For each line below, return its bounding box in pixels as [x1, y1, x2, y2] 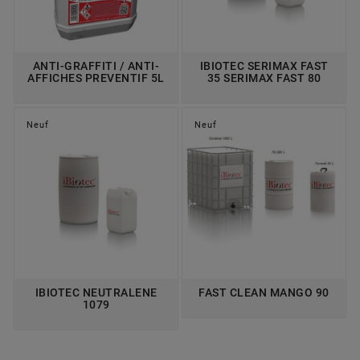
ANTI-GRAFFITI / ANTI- [32, 59, 160, 72]
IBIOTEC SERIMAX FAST [199, 59, 329, 72]
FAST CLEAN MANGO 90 [198, 285, 329, 299]
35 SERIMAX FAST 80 [207, 71, 321, 84]
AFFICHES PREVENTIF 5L [27, 71, 165, 84]
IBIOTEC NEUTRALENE [35, 285, 157, 299]
